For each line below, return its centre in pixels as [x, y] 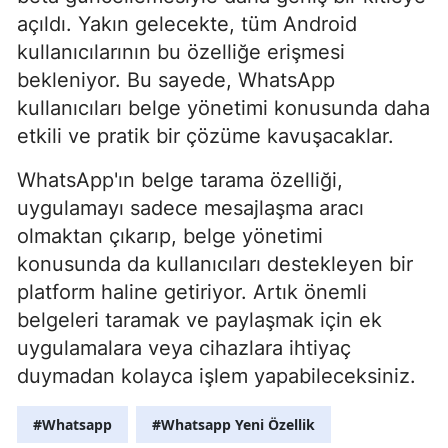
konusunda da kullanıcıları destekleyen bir [215, 264]
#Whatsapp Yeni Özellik [233, 425]
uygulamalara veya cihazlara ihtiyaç [184, 348]
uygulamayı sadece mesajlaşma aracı [190, 208]
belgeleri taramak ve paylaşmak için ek [199, 320]
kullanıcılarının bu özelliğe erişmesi [181, 52]
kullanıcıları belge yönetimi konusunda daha [223, 108]
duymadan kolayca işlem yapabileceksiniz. [216, 376]
